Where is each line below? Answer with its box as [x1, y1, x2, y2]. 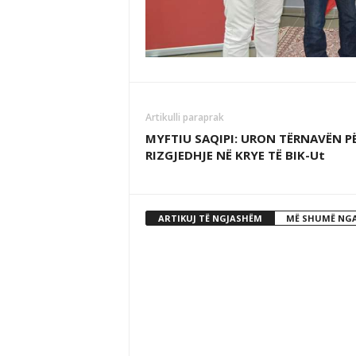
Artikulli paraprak [145, 110, 224, 125]
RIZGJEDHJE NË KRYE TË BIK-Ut [145, 147, 325, 164]
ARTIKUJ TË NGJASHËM [157, 212, 262, 225]
